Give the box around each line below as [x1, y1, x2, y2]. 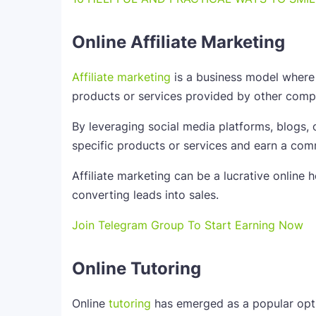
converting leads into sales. [72, 188, 219, 202]
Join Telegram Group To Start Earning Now [72, 218, 303, 232]
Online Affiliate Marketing [72, 32, 285, 52]
